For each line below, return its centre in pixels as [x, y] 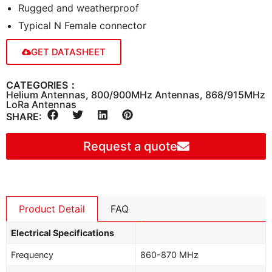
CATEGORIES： [42, 85]
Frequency [32, 255]
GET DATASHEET [68, 52]
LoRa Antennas [41, 104]
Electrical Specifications [63, 233]
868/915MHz [235, 94]
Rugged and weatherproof [79, 8]
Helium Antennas [46, 94]
